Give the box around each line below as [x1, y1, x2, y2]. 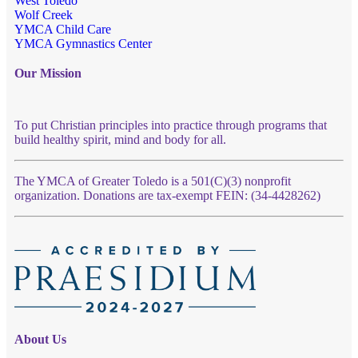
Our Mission [14, 66, 82, 80]
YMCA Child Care [14, 22, 111, 36]
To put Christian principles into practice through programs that [14, 117, 327, 132]
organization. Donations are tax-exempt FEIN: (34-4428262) [14, 188, 320, 202]
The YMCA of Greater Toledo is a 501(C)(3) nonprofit [14, 173, 291, 188]
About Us [14, 332, 66, 346]
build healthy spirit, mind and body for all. [14, 132, 226, 146]
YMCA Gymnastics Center [14, 36, 152, 50]
